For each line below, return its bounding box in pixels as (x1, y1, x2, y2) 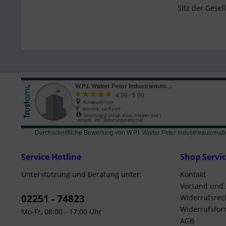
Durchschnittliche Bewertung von (34, 129, 125, 136)
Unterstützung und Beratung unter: (21, 169, 142, 179)
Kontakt (180, 169, 206, 179)
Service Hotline (21, 151, 81, 162)
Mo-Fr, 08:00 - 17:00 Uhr (21, 207, 102, 216)
